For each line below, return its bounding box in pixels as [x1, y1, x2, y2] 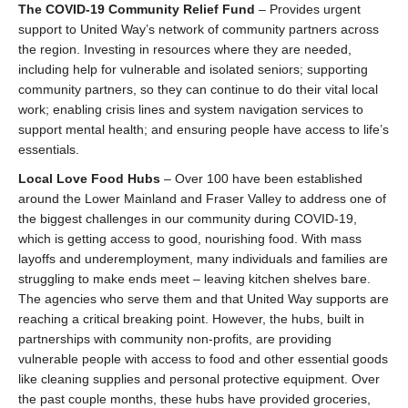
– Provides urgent [255, 2, 361, 16]
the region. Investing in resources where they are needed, [18, 42, 352, 56]
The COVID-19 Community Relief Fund [18, 2, 255, 16]
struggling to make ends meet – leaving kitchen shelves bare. [18, 271, 371, 286]
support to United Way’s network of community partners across [18, 22, 379, 36]
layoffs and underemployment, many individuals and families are [18, 251, 388, 266]
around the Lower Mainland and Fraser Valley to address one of [18, 191, 386, 206]
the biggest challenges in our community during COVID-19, [18, 211, 357, 226]
